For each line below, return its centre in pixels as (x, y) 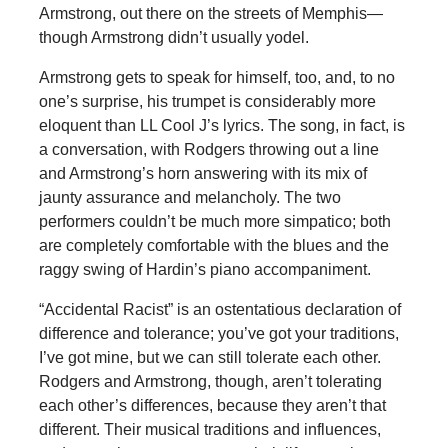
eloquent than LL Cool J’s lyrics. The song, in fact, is (221, 126)
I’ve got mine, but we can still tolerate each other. (209, 358)
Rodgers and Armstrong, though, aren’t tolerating (210, 382)
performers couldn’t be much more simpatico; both (214, 222)
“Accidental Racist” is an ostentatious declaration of (219, 310)
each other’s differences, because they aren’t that (212, 406)
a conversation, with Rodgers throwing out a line (208, 150)
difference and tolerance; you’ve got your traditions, (218, 334)
